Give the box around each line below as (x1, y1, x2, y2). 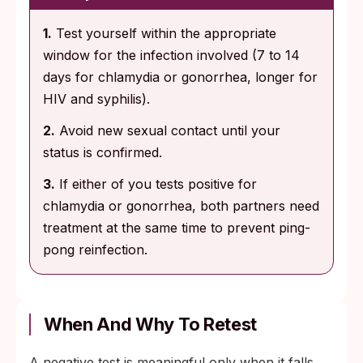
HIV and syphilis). (43, 90, 150, 107)
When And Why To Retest (44, 313, 257, 335)
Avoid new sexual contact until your (55, 122, 280, 139)
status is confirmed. (43, 143, 162, 160)
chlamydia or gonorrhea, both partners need (43, 197, 319, 214)
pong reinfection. (43, 241, 147, 258)
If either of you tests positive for (55, 175, 257, 192)
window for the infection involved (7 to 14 (43, 46, 300, 63)
